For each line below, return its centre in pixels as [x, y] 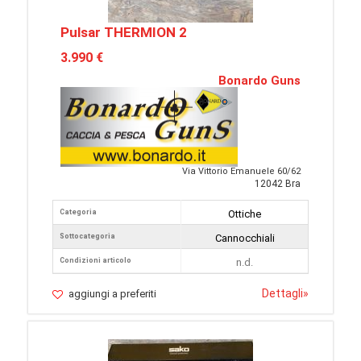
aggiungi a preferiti [112, 294]
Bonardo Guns [259, 81]
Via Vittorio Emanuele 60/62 [241, 172]
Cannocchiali [245, 239]
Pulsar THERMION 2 [124, 33]
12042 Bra [278, 184]
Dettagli [282, 294]
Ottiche [245, 214]
